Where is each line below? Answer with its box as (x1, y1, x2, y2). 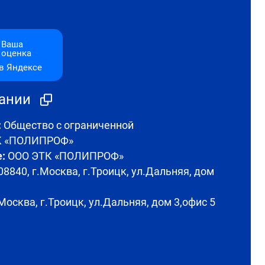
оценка (1, 48, 31, 59)
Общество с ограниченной (1, 119, 134, 132)
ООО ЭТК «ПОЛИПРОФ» (5, 150, 124, 163)
